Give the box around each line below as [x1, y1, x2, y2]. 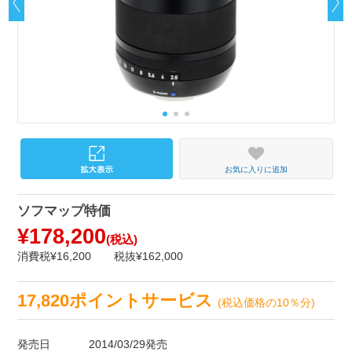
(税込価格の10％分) [218, 295, 316, 309]
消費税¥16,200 [17, 250, 92, 263]
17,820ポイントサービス [17, 291, 218, 310]
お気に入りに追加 [224, 164, 288, 174]
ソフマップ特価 [17, 203, 112, 219]
